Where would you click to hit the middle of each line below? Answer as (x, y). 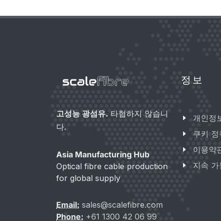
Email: (68, 205)
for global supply (88, 178)
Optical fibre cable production (112, 166)
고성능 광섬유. (82, 113)
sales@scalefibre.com (122, 205)
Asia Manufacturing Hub (103, 154)
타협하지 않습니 (138, 113)
